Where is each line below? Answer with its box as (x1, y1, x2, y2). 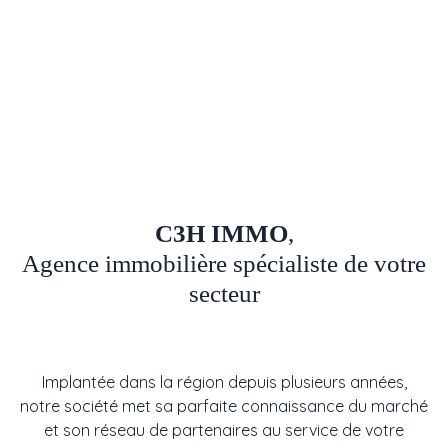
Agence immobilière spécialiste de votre (22, 250, 426, 277)
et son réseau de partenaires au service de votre (44, 420, 404, 440)
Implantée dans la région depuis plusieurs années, (41, 372, 407, 392)
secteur (188, 280, 260, 307)
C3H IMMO (154, 220, 288, 247)
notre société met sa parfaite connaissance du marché (20, 396, 428, 416)
